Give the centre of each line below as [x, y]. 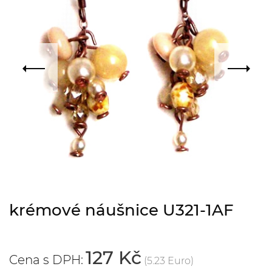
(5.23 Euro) [169, 261]
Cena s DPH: [46, 260]
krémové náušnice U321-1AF [121, 210]
